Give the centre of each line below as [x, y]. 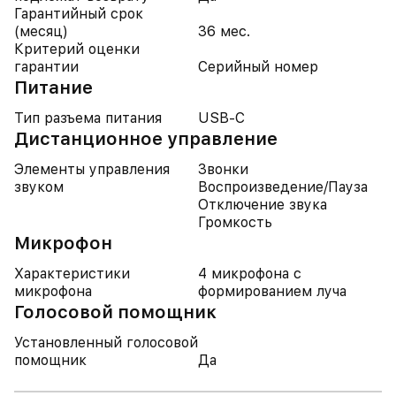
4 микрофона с [250, 274]
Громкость [235, 222]
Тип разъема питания [88, 118]
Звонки [223, 169]
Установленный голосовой [106, 343]
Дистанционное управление [146, 139]
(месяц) [41, 31]
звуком [39, 187]
